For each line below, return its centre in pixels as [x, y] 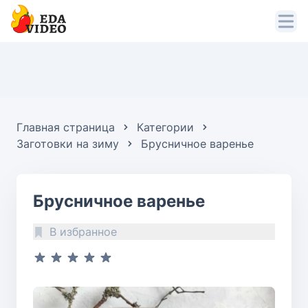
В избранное [83, 232]
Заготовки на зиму [68, 144]
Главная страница [66, 128]
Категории [165, 128]
